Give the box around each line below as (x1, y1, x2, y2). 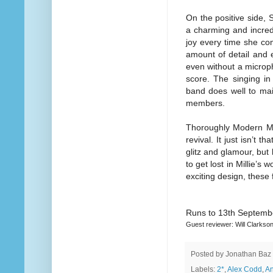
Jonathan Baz (225, 249, 271, 258)
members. (186, 98, 225, 108)
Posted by (191, 249, 225, 258)
